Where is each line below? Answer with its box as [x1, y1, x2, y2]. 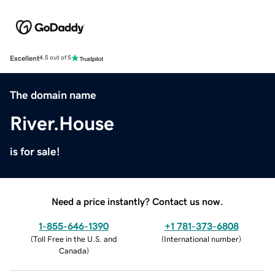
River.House [10, 113, 114, 133]
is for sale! [10, 145, 60, 157]
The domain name [10, 89, 96, 101]
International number [164, 234, 239, 243]
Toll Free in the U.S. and [33, 234, 117, 243]
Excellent [10, 54, 39, 62]
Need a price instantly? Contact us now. [52, 196, 223, 206]
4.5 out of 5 [39, 55, 71, 61]
